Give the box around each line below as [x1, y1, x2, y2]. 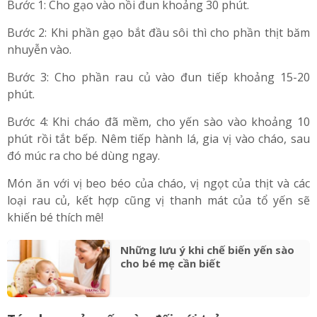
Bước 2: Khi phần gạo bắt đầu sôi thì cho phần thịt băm [7, 65, 310, 81]
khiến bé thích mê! [7, 250, 103, 266]
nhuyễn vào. [7, 82, 71, 98]
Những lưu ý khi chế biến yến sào [120, 283, 294, 298]
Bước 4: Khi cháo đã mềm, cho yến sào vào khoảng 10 [7, 154, 310, 171]
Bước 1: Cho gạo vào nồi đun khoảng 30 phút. [7, 38, 249, 54]
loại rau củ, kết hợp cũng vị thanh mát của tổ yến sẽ [7, 233, 310, 249]
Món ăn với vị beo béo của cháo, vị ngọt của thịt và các [7, 216, 310, 232]
